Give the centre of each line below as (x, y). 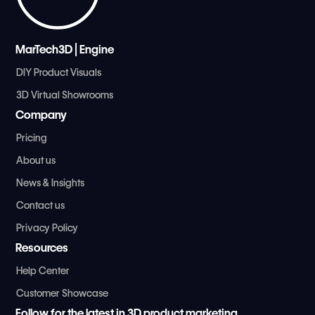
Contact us (41, 205)
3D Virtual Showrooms (65, 95)
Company (41, 115)
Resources (42, 247)
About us (36, 160)
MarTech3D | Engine (65, 49)
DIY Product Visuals (59, 72)
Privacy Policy (47, 227)
